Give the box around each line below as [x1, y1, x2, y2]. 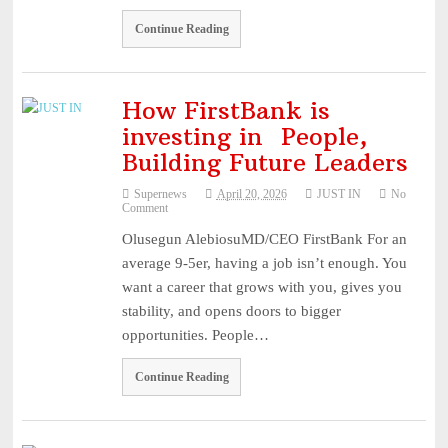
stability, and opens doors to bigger [121, 302, 341, 319]
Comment [121, 200, 168, 215]
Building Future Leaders [121, 146, 408, 177]
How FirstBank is [121, 94, 330, 125]
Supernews [133, 186, 187, 201]
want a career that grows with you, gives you [121, 278, 402, 295]
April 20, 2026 [216, 186, 287, 201]
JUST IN [316, 186, 361, 201]
